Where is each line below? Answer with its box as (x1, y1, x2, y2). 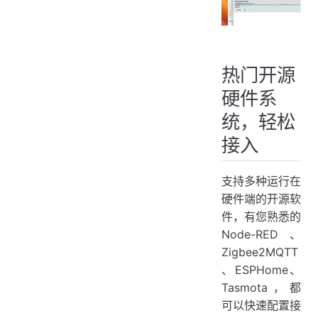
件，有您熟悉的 (221, 209, 301, 224)
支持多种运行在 (221, 174, 301, 189)
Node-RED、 (221, 227, 301, 242)
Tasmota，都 (221, 280, 301, 295)
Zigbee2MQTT (221, 245, 298, 260)
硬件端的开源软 (221, 192, 301, 207)
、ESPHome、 (221, 263, 301, 278)
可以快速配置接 (221, 298, 301, 313)
